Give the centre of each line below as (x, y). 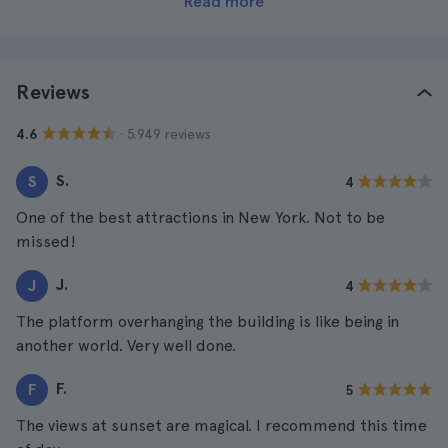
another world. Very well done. (126, 345)
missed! (46, 241)
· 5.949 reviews (165, 133)
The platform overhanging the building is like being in (207, 321)
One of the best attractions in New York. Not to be (200, 217)
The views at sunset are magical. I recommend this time (221, 425)
